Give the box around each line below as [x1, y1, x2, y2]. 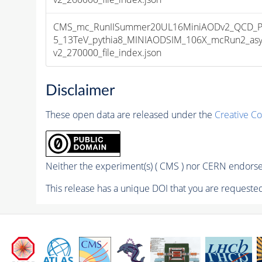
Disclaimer [45, 83, 115, 99]
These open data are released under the [45, 108, 215, 122]
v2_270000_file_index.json [53, 46, 162, 59]
